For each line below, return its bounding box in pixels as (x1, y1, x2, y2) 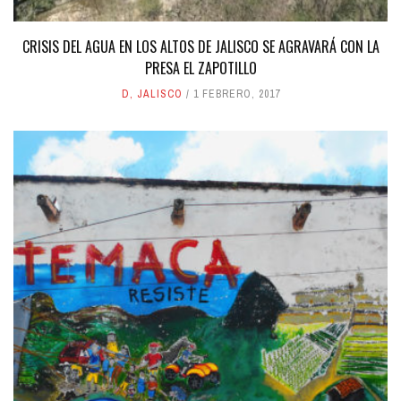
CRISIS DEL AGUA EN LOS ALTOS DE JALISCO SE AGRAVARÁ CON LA (21, 36, 380, 57)
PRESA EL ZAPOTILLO (144, 57, 257, 79)
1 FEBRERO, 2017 (192, 87, 280, 101)
